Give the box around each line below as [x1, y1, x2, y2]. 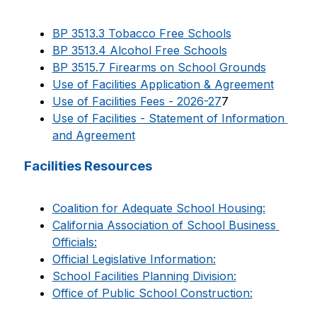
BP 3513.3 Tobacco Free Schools [52, 26, 231, 40]
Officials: [52, 235, 97, 249]
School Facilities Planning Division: [52, 269, 236, 283]
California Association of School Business [52, 218, 276, 232]
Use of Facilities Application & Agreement [52, 77, 274, 91]
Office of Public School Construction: [52, 286, 253, 300]
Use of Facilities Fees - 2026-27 [52, 94, 221, 108]
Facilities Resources [23, 158, 152, 174]
